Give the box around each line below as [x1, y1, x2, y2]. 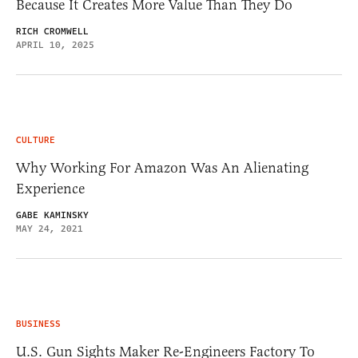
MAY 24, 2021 [16, 221, 83, 236]
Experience [16, 179, 85, 197]
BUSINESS [16, 316, 61, 331]
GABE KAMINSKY [16, 208, 89, 222]
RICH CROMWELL [16, 24, 89, 38]
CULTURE [16, 133, 55, 147]
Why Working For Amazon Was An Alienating [16, 158, 308, 177]
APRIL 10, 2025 [16, 38, 94, 52]
